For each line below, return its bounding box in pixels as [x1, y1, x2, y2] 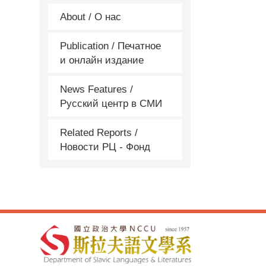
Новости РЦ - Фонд [60, 141, 151, 153]
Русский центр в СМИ [60, 97, 163, 109]
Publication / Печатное [60, 40, 161, 52]
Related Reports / [60, 126, 138, 138]
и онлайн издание [60, 54, 144, 66]
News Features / [60, 83, 134, 95]
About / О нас [60, 11, 122, 23]
